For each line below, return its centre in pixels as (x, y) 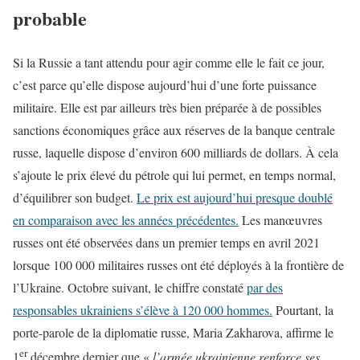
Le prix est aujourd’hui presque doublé (235, 197)
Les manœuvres (280, 219)
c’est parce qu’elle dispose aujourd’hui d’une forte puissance (165, 84)
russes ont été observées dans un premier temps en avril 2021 (166, 242)
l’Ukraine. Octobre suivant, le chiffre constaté (130, 287)
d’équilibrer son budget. (75, 197)
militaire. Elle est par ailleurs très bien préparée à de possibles (167, 107)
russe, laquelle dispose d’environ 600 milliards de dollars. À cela (176, 152)
